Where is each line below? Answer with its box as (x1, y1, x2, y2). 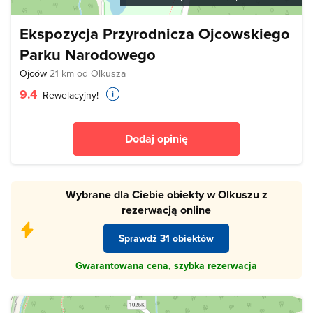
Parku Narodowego (20, 43, 156, 66)
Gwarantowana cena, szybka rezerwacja (75, 259, 257, 273)
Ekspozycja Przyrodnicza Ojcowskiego (20, 22, 290, 45)
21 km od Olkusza (50, 66, 126, 80)
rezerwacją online (122, 202, 211, 218)
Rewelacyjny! (40, 88, 99, 102)
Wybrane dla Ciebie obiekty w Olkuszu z (65, 187, 268, 203)
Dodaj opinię (125, 131, 188, 147)
